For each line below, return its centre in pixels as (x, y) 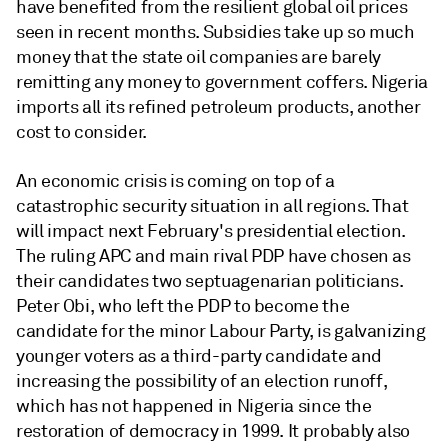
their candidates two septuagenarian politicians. (209, 281)
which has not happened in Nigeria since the (194, 406)
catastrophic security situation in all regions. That (212, 206)
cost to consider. (81, 132)
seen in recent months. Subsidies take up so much (215, 32)
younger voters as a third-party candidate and (199, 356)
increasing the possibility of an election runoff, (201, 381)
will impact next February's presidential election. (211, 231)
